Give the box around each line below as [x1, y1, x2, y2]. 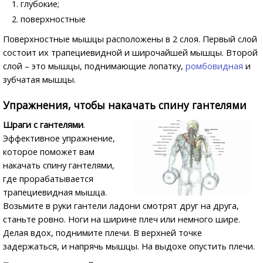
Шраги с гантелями [3, 119, 83, 130]
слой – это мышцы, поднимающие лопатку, [3, 60, 186, 72]
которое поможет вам [3, 146, 95, 157]
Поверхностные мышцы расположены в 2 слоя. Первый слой [3, 33, 257, 45]
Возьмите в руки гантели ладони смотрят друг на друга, [3, 200, 239, 211]
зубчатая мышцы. [3, 73, 76, 85]
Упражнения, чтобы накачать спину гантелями [3, 98, 247, 112]
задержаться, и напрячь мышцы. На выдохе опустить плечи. [3, 240, 255, 252]
